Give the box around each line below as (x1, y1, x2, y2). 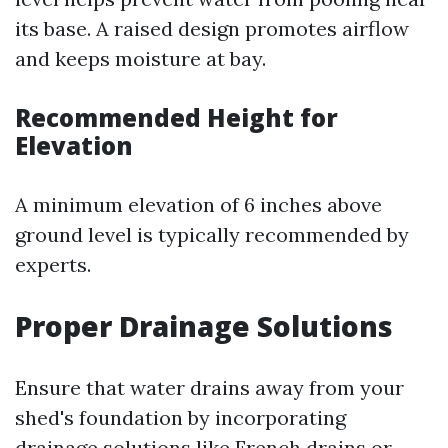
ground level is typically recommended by (15, 222, 409, 247)
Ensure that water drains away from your (15, 375, 404, 400)
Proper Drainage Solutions (15, 307, 393, 345)
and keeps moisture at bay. (15, 46, 266, 71)
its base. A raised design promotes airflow (15, 16, 409, 41)
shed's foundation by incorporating (15, 405, 346, 430)
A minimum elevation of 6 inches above (15, 192, 382, 217)
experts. (15, 252, 91, 277)
